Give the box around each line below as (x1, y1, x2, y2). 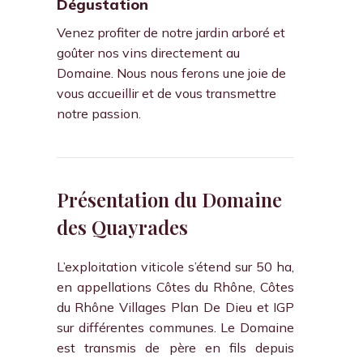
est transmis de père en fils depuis (56, 340, 295, 356)
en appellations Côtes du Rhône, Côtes (56, 279, 295, 295)
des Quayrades (56, 214, 188, 240)
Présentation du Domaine (56, 186, 282, 212)
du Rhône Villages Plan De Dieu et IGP (56, 299, 295, 315)
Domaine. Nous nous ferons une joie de (56, 65, 286, 81)
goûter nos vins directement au (56, 45, 240, 61)
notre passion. (56, 105, 141, 122)
